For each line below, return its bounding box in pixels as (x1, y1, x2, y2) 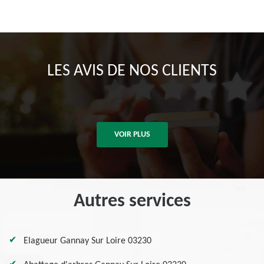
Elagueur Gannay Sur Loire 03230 (24, 236, 151, 246)
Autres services (73, 192, 191, 211)
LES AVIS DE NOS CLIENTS (47, 63, 217, 80)
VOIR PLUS (114, 130, 150, 139)
